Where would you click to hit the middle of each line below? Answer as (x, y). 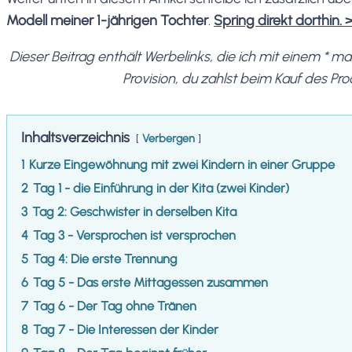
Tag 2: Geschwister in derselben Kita (134, 211)
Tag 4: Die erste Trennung (105, 258)
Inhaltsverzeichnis (75, 137)
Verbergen (169, 138)
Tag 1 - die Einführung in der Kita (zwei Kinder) (161, 188)
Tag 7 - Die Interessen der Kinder (126, 329)
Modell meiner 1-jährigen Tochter (107, 20)
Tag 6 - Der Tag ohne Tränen (115, 306)
